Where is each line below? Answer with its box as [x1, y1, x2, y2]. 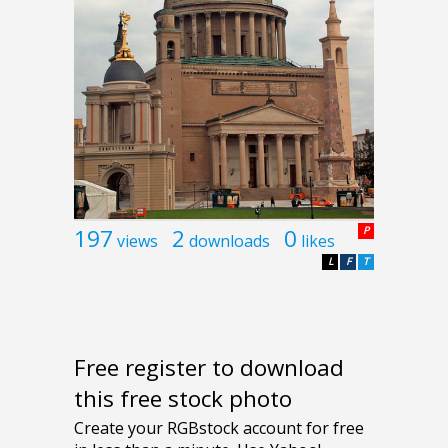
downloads [189, 230, 270, 253]
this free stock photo [74, 383, 292, 415]
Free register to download [74, 352, 344, 384]
